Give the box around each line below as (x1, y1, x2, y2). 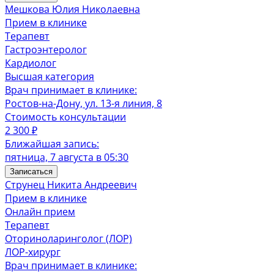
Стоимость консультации (5, 110, 126, 124)
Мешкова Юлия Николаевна (5, 2, 140, 16)
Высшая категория (5, 70, 94, 83)
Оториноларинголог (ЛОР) (5, 232, 132, 245)
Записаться (10, 167, 53, 176)
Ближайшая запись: (5, 137, 99, 150)
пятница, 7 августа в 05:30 (5, 150, 128, 164)
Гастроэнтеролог (5, 43, 87, 56)
